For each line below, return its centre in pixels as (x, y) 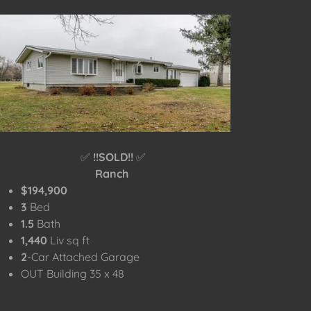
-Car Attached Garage (85, 257)
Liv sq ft (70, 241)
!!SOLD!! (113, 157)
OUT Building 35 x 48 (73, 274)
